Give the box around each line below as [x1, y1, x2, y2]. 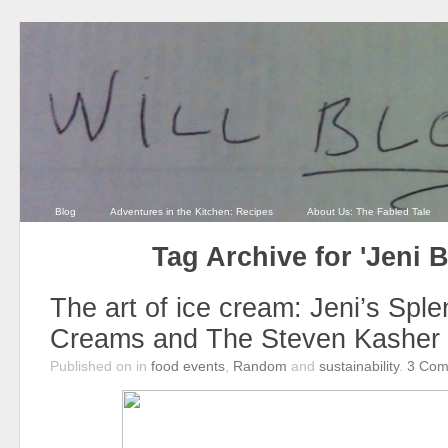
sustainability [319, 358, 399, 374]
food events [151, 358, 225, 374]
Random [233, 358, 287, 374]
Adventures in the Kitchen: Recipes [110, 206, 273, 217]
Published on [50, 358, 136, 374]
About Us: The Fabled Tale [307, 206, 431, 217]
